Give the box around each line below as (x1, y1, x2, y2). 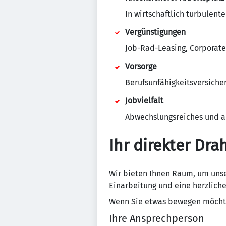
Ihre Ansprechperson (109, 212, 204, 224)
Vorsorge (125, 62, 157, 71)
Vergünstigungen (125, 27, 186, 37)
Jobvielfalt (125, 96, 163, 105)
